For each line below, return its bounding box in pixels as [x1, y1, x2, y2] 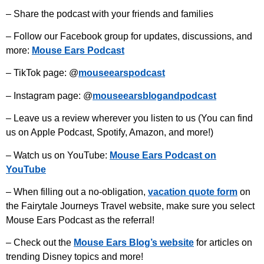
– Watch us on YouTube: [6, 150, 110, 160]
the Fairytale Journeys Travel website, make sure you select [6, 200, 255, 211]
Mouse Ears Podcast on [110, 150, 216, 160]
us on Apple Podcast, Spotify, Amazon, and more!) [6, 127, 213, 138]
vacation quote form [148, 186, 237, 197]
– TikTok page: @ [6, 68, 78, 78]
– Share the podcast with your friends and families [6, 8, 213, 19]
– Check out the [6, 237, 74, 248]
